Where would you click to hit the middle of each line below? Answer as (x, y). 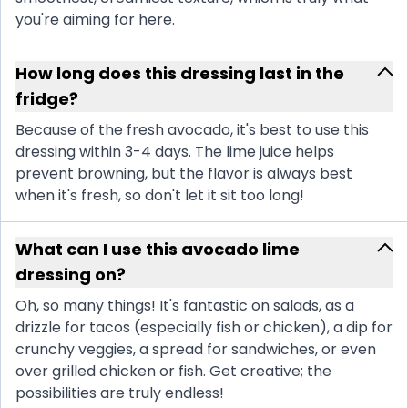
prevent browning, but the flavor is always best (184, 174)
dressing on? (71, 275)
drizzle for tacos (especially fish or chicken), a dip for (204, 328)
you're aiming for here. (95, 20)
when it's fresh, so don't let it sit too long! (160, 196)
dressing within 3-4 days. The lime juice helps (175, 152)
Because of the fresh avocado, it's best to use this (192, 130)
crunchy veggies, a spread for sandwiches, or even (196, 350)
